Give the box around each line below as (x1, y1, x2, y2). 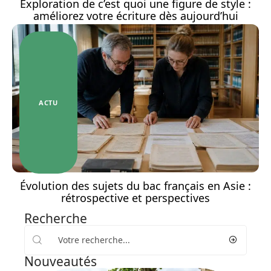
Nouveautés (24, 252, 97, 270)
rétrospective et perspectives (61, 190, 210, 205)
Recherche (24, 209, 87, 227)
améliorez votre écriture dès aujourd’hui (33, 8, 238, 23)
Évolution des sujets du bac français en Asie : (20, 178, 251, 193)
